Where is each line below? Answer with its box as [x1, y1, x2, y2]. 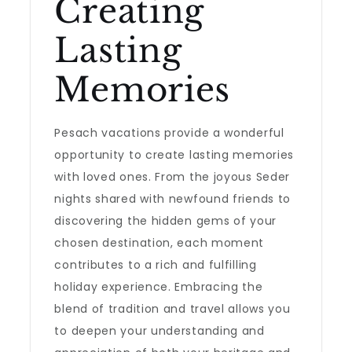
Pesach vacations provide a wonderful [54, 125, 284, 141]
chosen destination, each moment [54, 235, 265, 251]
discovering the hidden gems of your [54, 213, 277, 229]
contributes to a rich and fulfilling [54, 257, 257, 273]
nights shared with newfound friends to [54, 191, 291, 207]
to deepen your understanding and [54, 323, 265, 339]
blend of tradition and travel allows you [54, 301, 291, 317]
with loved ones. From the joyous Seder [54, 169, 291, 185]
